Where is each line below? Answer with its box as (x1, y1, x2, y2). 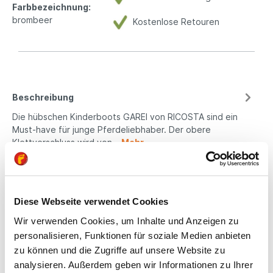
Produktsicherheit (12, 182, 93, 193)
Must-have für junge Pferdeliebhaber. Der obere (12, 124, 211, 135)
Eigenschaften (12, 158, 78, 169)
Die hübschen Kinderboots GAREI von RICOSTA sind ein (12, 111, 238, 122)
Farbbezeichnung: (12, 1, 91, 12)
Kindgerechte (37, 243, 112, 256)
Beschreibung (12, 91, 74, 102)
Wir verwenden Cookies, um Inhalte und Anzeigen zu (14, 215, 239, 226)
